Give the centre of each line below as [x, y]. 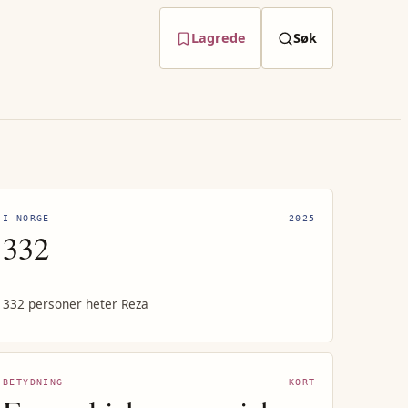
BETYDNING [33, 382]
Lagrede [218, 38]
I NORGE [26, 219]
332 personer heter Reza [76, 303]
